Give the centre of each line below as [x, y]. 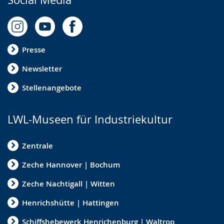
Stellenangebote [52, 87]
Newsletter [42, 68]
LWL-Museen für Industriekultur [90, 119]
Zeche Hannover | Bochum [71, 164]
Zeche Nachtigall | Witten [68, 183]
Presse [34, 49]
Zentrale [37, 145]
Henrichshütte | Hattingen [70, 202]
